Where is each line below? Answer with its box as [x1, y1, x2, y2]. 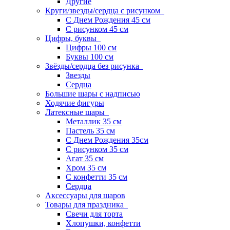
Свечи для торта [66, 209, 123, 218]
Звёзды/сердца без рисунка [45, 62, 143, 70]
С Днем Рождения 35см [66, 136, 148, 144]
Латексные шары [45, 108, 109, 117]
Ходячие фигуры [45, 99, 104, 107]
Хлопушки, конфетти [66, 219, 141, 227]
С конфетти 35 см [66, 172, 127, 181]
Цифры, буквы [45, 34, 101, 43]
